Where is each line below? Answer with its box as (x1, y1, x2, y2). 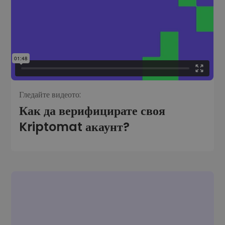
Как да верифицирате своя (19, 102, 166, 119)
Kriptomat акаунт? (19, 118, 130, 135)
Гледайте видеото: (19, 88, 81, 100)
